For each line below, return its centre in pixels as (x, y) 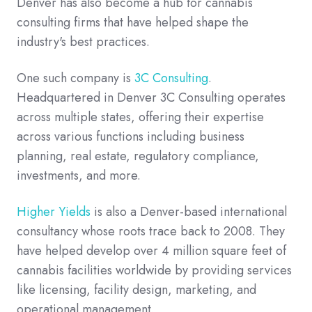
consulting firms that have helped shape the (133, 23)
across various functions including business (131, 137)
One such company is (76, 78)
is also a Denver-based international (190, 212)
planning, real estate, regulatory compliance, (138, 156)
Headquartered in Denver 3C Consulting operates (151, 98)
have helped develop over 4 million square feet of (151, 251)
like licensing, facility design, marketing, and (136, 290)
